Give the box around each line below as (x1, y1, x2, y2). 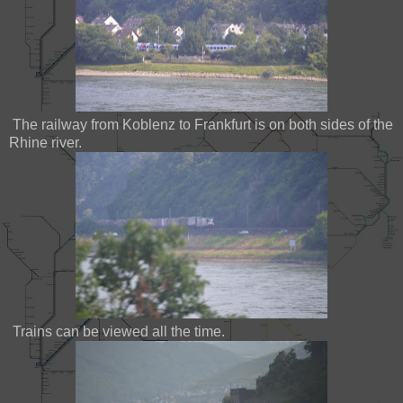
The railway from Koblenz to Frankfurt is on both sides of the (9, 116, 393, 132)
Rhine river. (9, 134, 82, 150)
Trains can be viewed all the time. (9, 323, 225, 339)
